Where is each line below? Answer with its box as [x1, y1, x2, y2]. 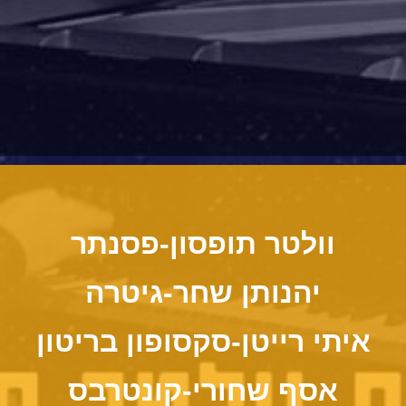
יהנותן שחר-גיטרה [85, 275, 321, 309]
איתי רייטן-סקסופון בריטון [35, 324, 371, 358]
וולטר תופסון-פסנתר [71, 227, 335, 260]
